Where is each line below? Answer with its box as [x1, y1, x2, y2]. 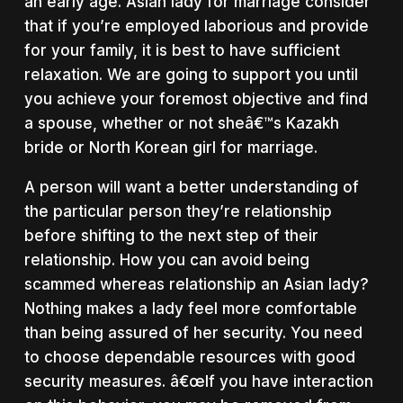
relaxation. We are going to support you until [23, 65, 358, 84]
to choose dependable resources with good [23, 347, 355, 366]
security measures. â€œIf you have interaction [23, 372, 373, 390]
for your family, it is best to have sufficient [23, 40, 340, 59]
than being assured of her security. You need [23, 323, 363, 342]
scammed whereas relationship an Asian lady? [23, 274, 369, 293]
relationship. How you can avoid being [23, 250, 309, 269]
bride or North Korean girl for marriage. [23, 138, 318, 157]
